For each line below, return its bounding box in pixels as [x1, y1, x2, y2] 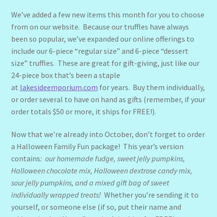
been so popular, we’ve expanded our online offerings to [11, 33, 194, 44]
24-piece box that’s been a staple [11, 70, 120, 80]
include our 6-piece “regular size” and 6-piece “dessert [11, 46, 188, 56]
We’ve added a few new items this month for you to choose [11, 9, 204, 19]
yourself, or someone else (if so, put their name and [11, 202, 181, 212]
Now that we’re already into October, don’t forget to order [11, 129, 205, 139]
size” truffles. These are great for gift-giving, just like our [11, 58, 200, 68]
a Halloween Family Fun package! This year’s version [11, 141, 184, 152]
